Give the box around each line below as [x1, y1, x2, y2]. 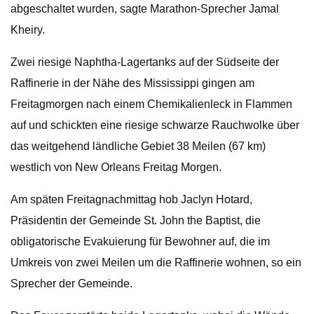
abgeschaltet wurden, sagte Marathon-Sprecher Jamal [11, 3, 279, 15]
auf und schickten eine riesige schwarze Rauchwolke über [11, 119, 299, 131]
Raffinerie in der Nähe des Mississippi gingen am [11, 77, 254, 89]
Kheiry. [11, 24, 45, 36]
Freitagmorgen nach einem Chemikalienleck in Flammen [11, 98, 292, 110]
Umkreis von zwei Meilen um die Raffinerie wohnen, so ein [11, 257, 301, 268]
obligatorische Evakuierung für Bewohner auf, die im [11, 235, 270, 247]
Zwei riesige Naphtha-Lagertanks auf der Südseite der [11, 56, 279, 68]
